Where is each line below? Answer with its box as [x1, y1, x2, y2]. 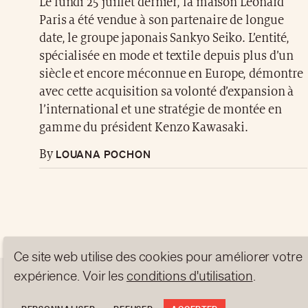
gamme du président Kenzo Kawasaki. [39, 121, 248, 134]
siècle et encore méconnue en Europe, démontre [39, 67, 303, 80]
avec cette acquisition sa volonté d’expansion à [39, 85, 294, 98]
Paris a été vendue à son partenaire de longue [39, 14, 284, 27]
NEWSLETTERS [174, 291, 239, 302]
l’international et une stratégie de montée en [39, 103, 282, 116]
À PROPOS [118, 291, 164, 302]
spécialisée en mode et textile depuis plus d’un [39, 49, 294, 63]
